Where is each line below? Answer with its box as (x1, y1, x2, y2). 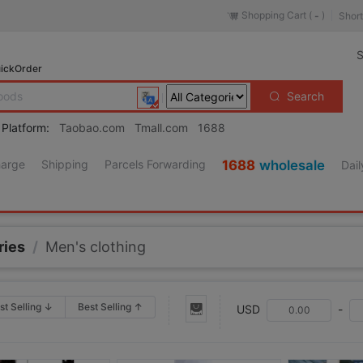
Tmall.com (135, 121, 188, 135)
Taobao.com (59, 121, 125, 135)
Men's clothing (45, 238, 147, 255)
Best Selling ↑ (78, 301, 143, 314)
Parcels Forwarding (105, 157, 207, 171)
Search (284, 89, 324, 103)
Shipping (41, 157, 89, 171)
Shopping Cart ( (241, 9, 314, 22)
